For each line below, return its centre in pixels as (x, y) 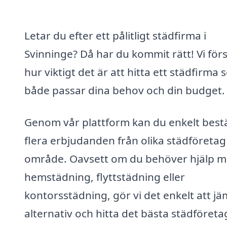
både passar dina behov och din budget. (125, 90)
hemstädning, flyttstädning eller (105, 177)
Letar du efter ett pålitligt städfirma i (115, 35)
